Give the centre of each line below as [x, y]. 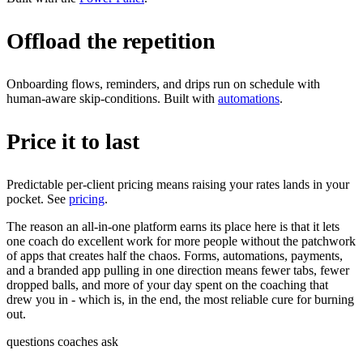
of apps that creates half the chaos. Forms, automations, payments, [175, 255]
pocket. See [38, 199]
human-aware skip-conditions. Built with [112, 98]
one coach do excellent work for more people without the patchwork [181, 241]
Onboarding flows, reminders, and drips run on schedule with [163, 83]
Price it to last [73, 141]
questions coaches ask [62, 341]
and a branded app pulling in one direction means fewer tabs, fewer [178, 270]
